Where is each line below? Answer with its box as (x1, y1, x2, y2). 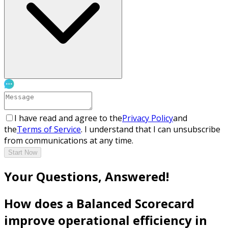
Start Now (8, 149, 37, 157)
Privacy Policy (122, 112, 173, 124)
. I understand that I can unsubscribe (81, 124, 220, 135)
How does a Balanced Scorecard (4, 194, 194, 212)
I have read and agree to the (14, 112, 122, 124)
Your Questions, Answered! (4, 168, 169, 185)
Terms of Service (17, 124, 81, 135)
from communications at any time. (4, 135, 133, 147)
